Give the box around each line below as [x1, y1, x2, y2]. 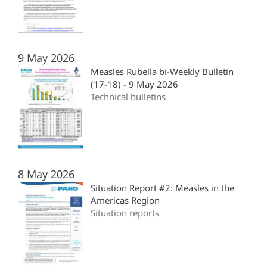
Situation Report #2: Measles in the [91, 182, 234, 194]
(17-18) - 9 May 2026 [91, 78, 178, 91]
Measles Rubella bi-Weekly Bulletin [91, 66, 234, 78]
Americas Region [91, 194, 160, 207]
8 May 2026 [18, 167, 74, 182]
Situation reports [91, 207, 159, 219]
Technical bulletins [91, 91, 166, 103]
